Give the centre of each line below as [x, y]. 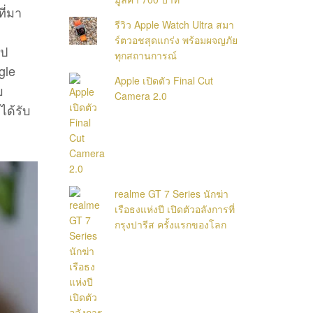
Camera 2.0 [141, 95]
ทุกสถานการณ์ [146, 55]
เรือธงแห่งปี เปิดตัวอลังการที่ [175, 209]
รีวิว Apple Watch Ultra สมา [175, 24]
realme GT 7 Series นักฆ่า [172, 193]
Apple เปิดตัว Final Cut [164, 80]
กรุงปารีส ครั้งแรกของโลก [171, 224]
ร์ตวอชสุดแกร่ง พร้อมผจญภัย [176, 39]
